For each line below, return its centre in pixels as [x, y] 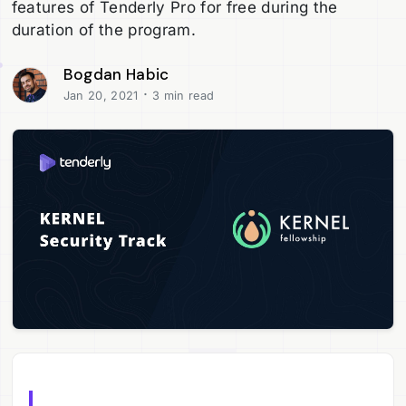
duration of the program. [103, 30]
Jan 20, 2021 [101, 95]
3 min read [181, 95]
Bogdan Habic [116, 74]
